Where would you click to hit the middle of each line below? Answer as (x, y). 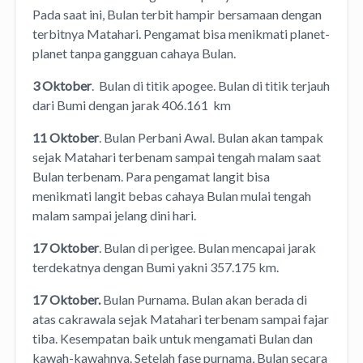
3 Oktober (62, 85)
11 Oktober (66, 137)
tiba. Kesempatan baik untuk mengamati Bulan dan (173, 338)
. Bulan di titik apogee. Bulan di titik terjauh (211, 85)
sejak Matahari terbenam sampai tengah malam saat (177, 156)
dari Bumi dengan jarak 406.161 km (132, 105)
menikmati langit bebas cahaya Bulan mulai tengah (172, 195)
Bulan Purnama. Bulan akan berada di (204, 299)
